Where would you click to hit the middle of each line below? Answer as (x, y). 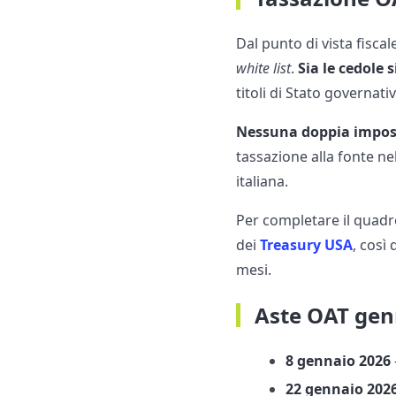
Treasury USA (307, 245)
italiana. (263, 182)
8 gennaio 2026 (339, 361)
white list (264, 69)
